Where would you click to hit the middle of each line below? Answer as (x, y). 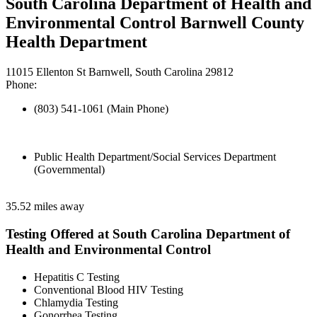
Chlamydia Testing (76, 302)
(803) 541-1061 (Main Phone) (101, 109)
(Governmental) (69, 170)
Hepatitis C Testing (77, 277)
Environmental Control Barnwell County (155, 23)
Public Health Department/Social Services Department (155, 157)
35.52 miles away (45, 207)
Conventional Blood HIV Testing (109, 289)
